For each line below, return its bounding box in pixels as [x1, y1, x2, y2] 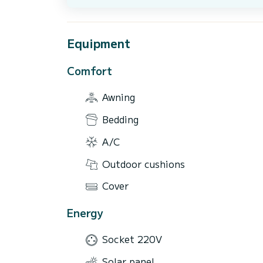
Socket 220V [102, 232, 162, 247]
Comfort [67, 62, 112, 78]
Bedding [102, 112, 139, 126]
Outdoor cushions [102, 156, 185, 171]
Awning [102, 90, 135, 104]
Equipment [67, 34, 130, 52]
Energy [67, 204, 103, 220]
